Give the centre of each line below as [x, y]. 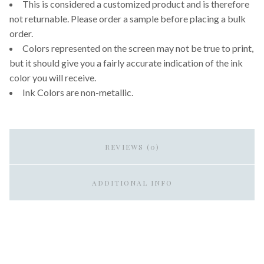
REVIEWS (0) [132, 146]
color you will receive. [53, 77]
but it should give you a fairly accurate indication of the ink [126, 62]
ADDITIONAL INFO [132, 182]
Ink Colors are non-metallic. [78, 92]
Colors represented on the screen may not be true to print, [138, 48]
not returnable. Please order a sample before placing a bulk [128, 18]
